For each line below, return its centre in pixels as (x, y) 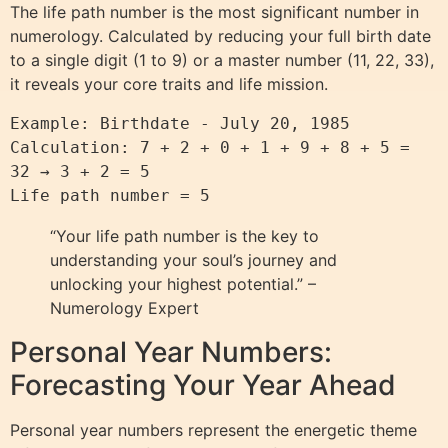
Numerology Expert (124, 307)
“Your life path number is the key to (184, 235)
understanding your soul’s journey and (193, 259)
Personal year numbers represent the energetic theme (213, 429)
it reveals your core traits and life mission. (169, 83)
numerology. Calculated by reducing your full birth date (220, 35)
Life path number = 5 (110, 195)
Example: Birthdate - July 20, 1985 (180, 123)
